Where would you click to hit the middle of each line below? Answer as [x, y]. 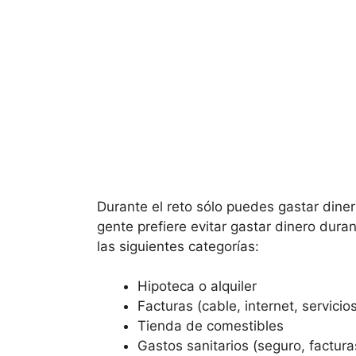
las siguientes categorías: [178, 246]
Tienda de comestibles [211, 326]
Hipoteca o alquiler [197, 286]
